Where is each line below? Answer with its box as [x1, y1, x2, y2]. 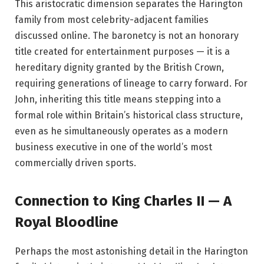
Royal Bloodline [15, 213, 118, 230]
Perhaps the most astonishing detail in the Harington [15, 245, 248, 257]
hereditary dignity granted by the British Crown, [15, 62, 224, 74]
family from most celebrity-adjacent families [15, 14, 209, 26]
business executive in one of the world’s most [15, 141, 212, 153]
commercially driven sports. [15, 157, 136, 169]
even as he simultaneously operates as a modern [15, 126, 228, 137]
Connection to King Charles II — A [15, 192, 232, 209]
